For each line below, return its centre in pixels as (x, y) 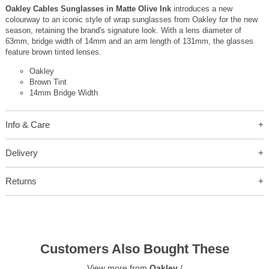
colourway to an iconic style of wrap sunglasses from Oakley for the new (131, 20)
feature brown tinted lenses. (53, 52)
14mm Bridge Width (63, 93)
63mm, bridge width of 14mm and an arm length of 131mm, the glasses (129, 41)
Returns (21, 181)
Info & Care (27, 125)
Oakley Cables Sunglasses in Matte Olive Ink (89, 9)
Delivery (21, 153)
